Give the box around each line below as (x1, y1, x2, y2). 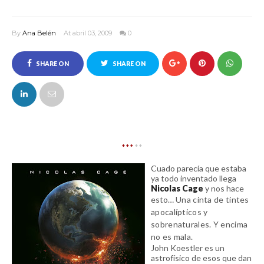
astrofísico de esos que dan (151, 253, 252, 263)
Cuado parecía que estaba (151, 163, 246, 173)
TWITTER (108, 85, 138, 92)
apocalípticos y (151, 207, 208, 217)
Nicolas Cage (151, 183, 205, 193)
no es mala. (151, 232, 193, 242)
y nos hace (205, 183, 244, 193)
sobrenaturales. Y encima (151, 219, 248, 229)
